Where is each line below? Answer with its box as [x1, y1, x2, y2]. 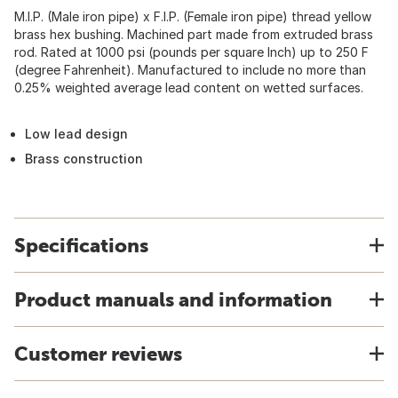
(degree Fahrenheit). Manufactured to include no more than [14, 62, 366, 77]
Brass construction [25, 151, 143, 166]
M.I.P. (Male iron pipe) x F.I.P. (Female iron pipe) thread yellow [14, 9, 371, 24]
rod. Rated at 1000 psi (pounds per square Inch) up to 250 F [14, 44, 369, 60]
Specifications [14, 234, 148, 257]
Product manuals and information [14, 288, 332, 311]
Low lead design [25, 126, 128, 141]
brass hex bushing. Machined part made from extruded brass [14, 27, 373, 42]
